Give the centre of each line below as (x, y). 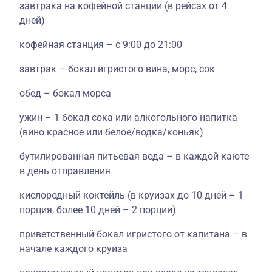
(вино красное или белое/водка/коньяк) (111, 132)
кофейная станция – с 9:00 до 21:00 (101, 45)
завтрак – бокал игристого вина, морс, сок (117, 69)
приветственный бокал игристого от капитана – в (133, 234)
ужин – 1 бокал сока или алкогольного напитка (128, 118)
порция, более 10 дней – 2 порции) (98, 210)
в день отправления (65, 171)
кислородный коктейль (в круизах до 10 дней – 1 (131, 195)
